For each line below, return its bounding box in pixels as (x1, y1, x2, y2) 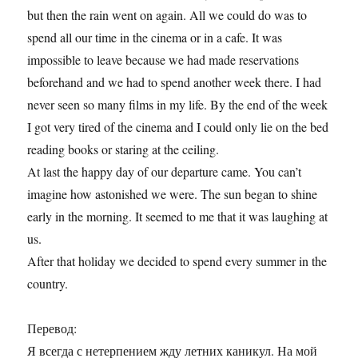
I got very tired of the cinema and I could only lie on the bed (27, 117, 329, 135)
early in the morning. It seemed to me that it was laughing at (27, 207, 328, 225)
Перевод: (27, 319, 78, 336)
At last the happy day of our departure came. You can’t (27, 162, 302, 180)
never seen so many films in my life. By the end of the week (27, 95, 328, 113)
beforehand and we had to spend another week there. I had (27, 73, 322, 90)
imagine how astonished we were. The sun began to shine (27, 185, 318, 202)
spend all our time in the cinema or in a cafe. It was (27, 28, 283, 46)
